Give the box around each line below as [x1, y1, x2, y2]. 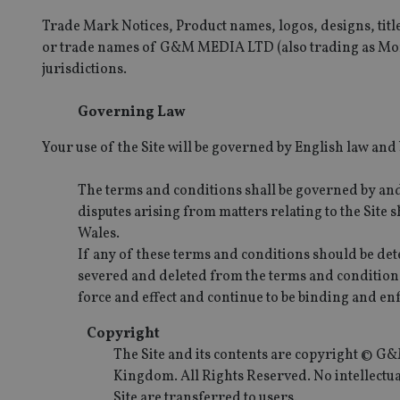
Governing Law [78, 102, 188, 122]
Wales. [78, 223, 120, 244]
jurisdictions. [42, 59, 127, 79]
